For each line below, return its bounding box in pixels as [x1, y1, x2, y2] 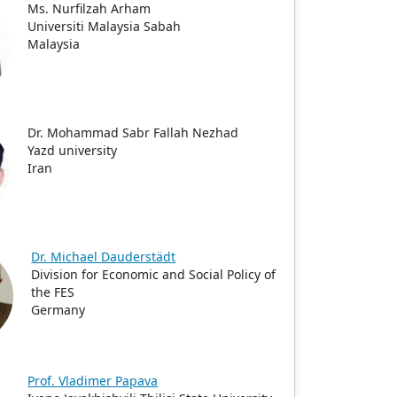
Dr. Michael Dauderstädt [31, 248, 176, 265]
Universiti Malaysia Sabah [27, 18, 182, 35]
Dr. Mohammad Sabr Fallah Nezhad [27, 124, 239, 141]
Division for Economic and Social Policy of [31, 266, 276, 283]
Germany [31, 301, 86, 318]
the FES [31, 284, 75, 300]
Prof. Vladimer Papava [27, 372, 159, 389]
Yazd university [27, 142, 118, 159]
